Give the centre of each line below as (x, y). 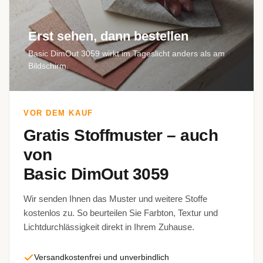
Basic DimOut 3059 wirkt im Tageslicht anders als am (127, 53)
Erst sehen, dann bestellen (108, 36)
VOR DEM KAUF (58, 113)
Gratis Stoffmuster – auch (121, 135)
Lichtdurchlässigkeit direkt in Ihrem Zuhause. (109, 227)
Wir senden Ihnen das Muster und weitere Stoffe (115, 199)
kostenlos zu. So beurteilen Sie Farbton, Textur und (121, 213)
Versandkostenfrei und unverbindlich (102, 257)
